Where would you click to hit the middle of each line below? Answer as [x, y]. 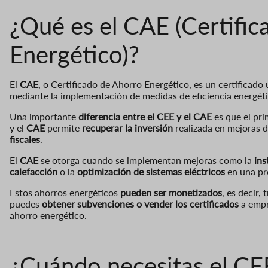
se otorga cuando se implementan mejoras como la [146, 160]
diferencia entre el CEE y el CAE [145, 116]
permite [63, 127]
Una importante [44, 116]
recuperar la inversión [127, 127]
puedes [26, 203]
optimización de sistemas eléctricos [151, 171]
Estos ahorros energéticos [64, 192]
